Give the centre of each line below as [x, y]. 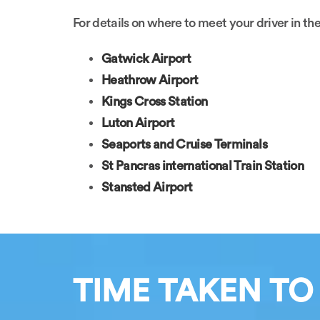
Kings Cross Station [155, 101]
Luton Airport [138, 123]
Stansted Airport [147, 187]
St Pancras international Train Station [202, 166]
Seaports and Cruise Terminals [184, 144]
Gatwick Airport [146, 59]
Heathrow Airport [150, 80]
